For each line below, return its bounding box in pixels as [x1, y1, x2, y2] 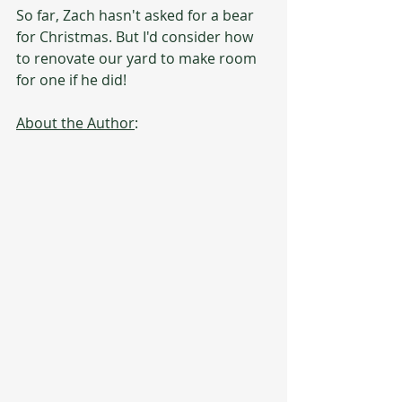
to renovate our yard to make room [16, 48, 260, 68]
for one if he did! [16, 69, 127, 90]
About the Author [16, 112, 135, 133]
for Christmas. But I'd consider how [16, 26, 257, 47]
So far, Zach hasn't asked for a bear [16, 4, 258, 25]
